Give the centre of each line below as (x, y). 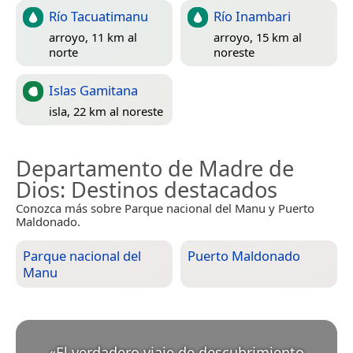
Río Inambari (252, 17)
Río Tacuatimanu (98, 17)
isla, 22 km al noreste (106, 111)
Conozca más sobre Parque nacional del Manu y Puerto (165, 208)
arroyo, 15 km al (258, 37)
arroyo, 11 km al (93, 37)
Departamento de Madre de (155, 169)
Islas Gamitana (93, 91)
